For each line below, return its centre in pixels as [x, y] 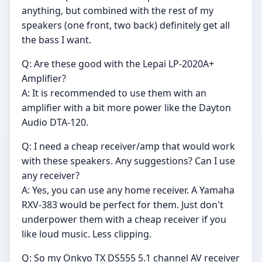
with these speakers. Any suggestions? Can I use [128, 161]
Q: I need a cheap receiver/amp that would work [128, 146]
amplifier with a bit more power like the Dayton [126, 108]
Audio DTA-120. [55, 122]
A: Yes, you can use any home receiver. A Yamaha [128, 190]
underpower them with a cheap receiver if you [124, 219]
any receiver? [51, 175]
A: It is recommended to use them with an [114, 93]
